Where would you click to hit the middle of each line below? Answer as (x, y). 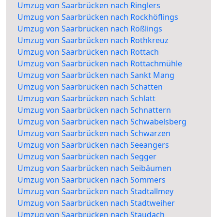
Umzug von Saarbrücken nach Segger (87, 157)
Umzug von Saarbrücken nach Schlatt (86, 99)
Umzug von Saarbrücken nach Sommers (92, 180)
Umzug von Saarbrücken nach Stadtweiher (96, 203)
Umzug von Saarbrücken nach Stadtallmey (95, 192)
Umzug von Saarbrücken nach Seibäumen (94, 168)
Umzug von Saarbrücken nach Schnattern (94, 110)
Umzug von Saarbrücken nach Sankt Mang (96, 75)
